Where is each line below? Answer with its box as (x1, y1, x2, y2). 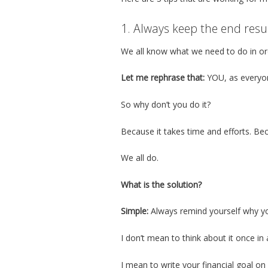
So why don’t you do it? (121, 98, 211, 110)
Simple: (121, 205, 148, 217)
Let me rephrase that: (121, 72, 205, 84)
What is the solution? (121, 178, 202, 190)
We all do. (121, 152, 159, 164)
